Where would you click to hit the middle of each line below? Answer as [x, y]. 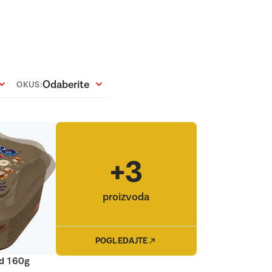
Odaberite [66, 85]
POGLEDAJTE [121, 241]
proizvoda [126, 198]
